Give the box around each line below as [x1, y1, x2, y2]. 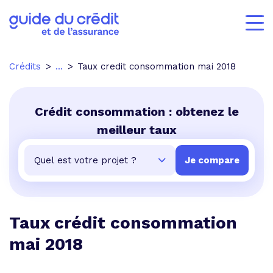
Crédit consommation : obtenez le [34, 104, 239, 119]
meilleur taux [96, 122, 177, 137]
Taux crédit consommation [9, 213, 237, 233]
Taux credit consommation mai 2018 [77, 61, 236, 72]
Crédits [9, 61, 41, 72]
